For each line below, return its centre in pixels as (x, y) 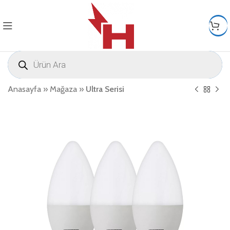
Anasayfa (24, 89)
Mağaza (63, 89)
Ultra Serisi (105, 89)
